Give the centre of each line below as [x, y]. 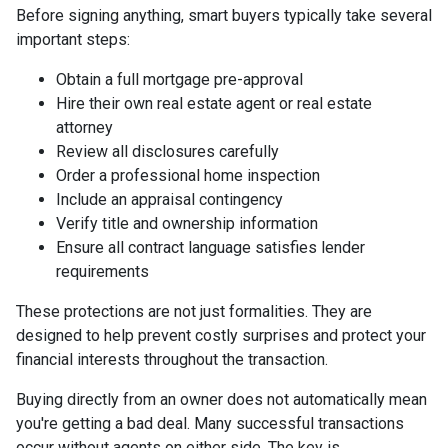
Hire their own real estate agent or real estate [214, 103]
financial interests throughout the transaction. [172, 359]
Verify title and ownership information [187, 223]
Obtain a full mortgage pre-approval [179, 79]
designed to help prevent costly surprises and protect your [221, 335]
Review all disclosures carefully [167, 151]
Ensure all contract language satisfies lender [210, 247]
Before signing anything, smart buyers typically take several [224, 15]
